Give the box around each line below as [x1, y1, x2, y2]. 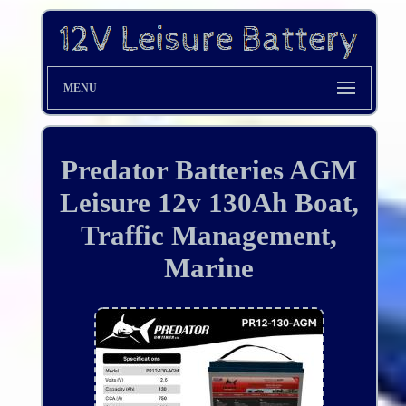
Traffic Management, [81, 219, 338, 252]
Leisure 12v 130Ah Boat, [59, 187, 359, 219]
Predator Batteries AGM [61, 154, 358, 187]
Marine [164, 252, 255, 285]
